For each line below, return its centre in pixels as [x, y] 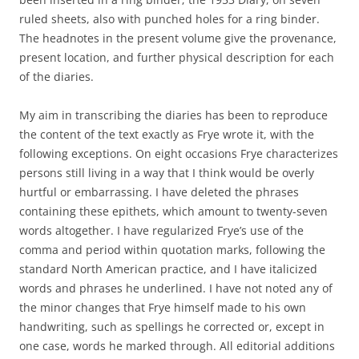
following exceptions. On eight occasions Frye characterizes [179, 153]
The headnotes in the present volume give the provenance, [178, 38]
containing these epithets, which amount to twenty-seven [173, 211]
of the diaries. [56, 77]
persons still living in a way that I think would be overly [167, 173]
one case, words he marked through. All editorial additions [177, 346]
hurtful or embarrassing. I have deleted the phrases [159, 192]
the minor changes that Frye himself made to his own [163, 307]
